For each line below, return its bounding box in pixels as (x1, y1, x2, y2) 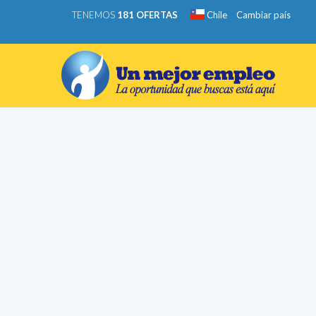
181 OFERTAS (117, 9, 178, 20)
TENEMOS (72, 9, 117, 20)
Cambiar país (236, 9, 291, 20)
